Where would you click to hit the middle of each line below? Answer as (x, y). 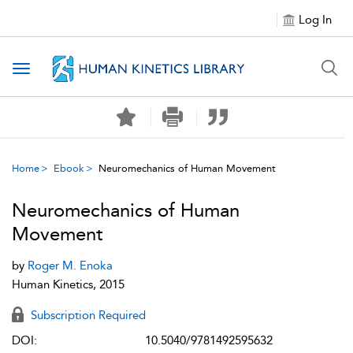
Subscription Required (87, 315)
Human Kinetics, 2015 (68, 284)
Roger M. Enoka (70, 266)
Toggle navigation (72, 70)
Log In (315, 20)
